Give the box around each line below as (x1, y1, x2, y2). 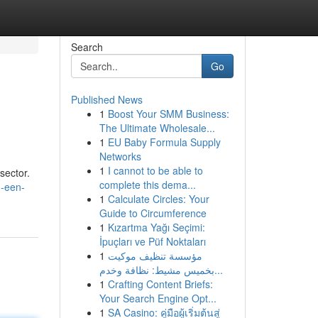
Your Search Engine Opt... (99, 291, 216, 305)
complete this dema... (99, 177, 196, 192)
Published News (70, 92, 143, 106)
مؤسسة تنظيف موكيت (107, 248, 202, 263)
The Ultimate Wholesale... (99, 121, 215, 135)
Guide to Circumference (99, 206, 207, 220)
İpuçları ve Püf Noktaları (99, 234, 206, 248)
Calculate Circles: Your (107, 192, 209, 206)
